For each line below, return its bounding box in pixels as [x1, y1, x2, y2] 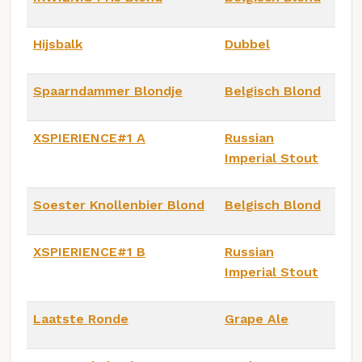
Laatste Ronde [33, 310, 128, 326]
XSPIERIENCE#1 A [33, 129, 145, 145]
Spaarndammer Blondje [33, 82, 183, 99]
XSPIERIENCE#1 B [33, 243, 145, 259]
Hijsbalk [33, 36, 82, 52]
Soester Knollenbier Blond [33, 196, 204, 213]
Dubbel [225, 36, 270, 52]
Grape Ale [225, 310, 288, 326]
